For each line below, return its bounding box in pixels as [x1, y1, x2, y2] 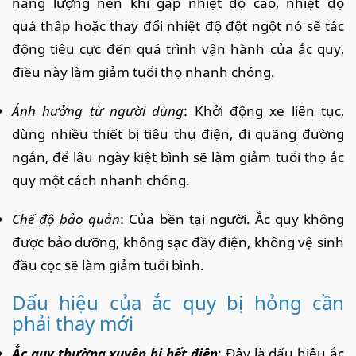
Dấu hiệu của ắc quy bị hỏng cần [12, 288, 344, 315]
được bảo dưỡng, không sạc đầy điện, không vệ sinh [12, 232, 344, 251]
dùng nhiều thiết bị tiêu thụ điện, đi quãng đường [12, 124, 344, 143]
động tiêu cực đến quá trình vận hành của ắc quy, [12, 39, 344, 58]
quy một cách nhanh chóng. [12, 170, 190, 189]
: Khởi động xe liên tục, [184, 101, 345, 120]
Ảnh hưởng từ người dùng [12, 101, 184, 120]
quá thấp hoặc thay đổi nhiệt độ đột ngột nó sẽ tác [12, 16, 344, 35]
